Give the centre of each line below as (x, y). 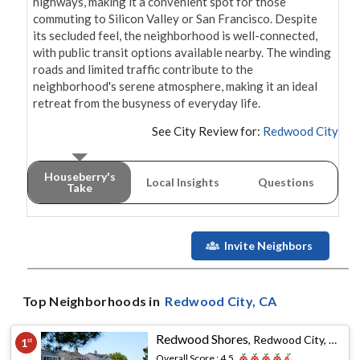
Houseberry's (80, 177)
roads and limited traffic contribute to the (143, 70)
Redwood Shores (202, 339)
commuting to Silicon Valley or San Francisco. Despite (175, 19)
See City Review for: (206, 131)
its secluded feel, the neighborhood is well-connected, (175, 36)
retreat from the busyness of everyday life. (147, 103)
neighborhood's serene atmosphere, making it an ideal (175, 86)
